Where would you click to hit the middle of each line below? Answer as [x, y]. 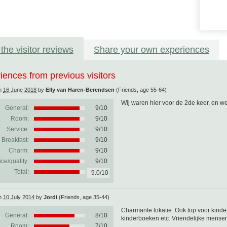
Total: [22, 172]
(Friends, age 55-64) [141, 90]
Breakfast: [15, 140]
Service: [18, 129]
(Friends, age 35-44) [84, 197]
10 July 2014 [19, 197]
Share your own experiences [152, 50]
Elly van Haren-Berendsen [80, 90]
